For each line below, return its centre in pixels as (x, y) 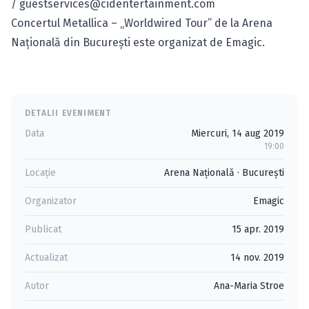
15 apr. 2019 (258, 229)
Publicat (43, 229)
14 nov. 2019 (257, 258)
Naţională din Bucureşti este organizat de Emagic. (138, 42)
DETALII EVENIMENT (68, 113)
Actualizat (46, 258)
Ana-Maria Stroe (249, 286)
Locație (40, 173)
